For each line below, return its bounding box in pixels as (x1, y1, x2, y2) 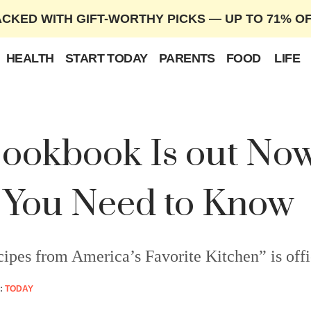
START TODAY (65, 51, 148, 65)
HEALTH (6, 51, 54, 65)
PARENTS (158, 51, 215, 65)
